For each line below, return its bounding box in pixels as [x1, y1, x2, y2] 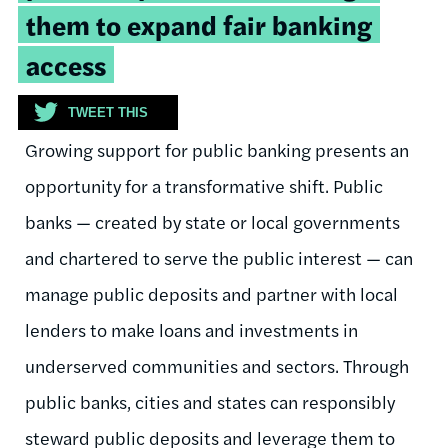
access [26, 45, 106, 83]
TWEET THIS [68, 104, 148, 120]
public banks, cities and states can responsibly [25, 388, 395, 414]
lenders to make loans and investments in [25, 316, 358, 342]
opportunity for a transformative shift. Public [25, 172, 383, 198]
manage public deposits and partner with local [25, 280, 398, 306]
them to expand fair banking [26, 5, 372, 43]
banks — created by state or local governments [25, 208, 400, 234]
